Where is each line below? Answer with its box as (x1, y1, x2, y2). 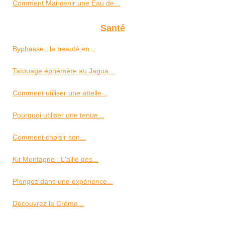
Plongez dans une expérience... (13, 177, 113, 186)
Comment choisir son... (13, 133, 86, 142)
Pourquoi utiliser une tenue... (13, 111, 104, 120)
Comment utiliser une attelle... (13, 89, 107, 97)
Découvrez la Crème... (13, 199, 84, 208)
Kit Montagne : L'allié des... (13, 155, 98, 164)
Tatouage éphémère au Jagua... (13, 67, 115, 75)
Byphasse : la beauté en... (13, 45, 95, 53)
